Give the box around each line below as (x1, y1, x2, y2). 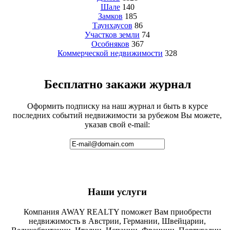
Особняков (91, 39, 129, 48)
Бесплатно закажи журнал (44, 77, 191, 91)
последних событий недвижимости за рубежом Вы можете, (13, 110, 222, 120)
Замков (98, 11, 123, 21)
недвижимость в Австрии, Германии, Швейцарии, (29, 217, 206, 226)
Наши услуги (88, 186, 147, 198)
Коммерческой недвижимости (57, 48, 163, 57)
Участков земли (85, 30, 140, 39)
